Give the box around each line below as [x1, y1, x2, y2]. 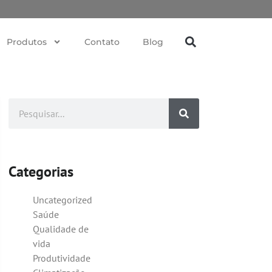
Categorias [8, 162, 73, 181]
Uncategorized [33, 194, 92, 206]
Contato [84, 36, 120, 47]
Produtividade [33, 252, 90, 264]
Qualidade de [33, 223, 89, 235]
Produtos [6, 36, 47, 47]
